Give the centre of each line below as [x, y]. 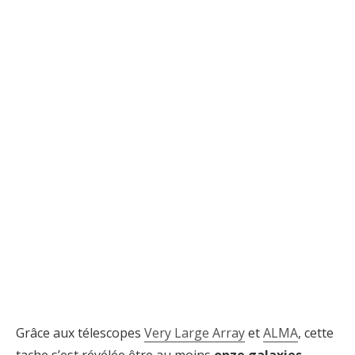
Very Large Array [195, 333]
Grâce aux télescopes [80, 333]
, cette [316, 333]
